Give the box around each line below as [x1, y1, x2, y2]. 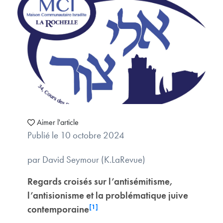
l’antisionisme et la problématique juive [27, 189, 188, 202]
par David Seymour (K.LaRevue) [27, 153, 145, 166]
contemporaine [27, 203, 89, 216]
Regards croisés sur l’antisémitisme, [27, 175, 173, 188]
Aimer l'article [37, 117, 79, 128]
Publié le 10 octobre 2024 [27, 129, 124, 142]
